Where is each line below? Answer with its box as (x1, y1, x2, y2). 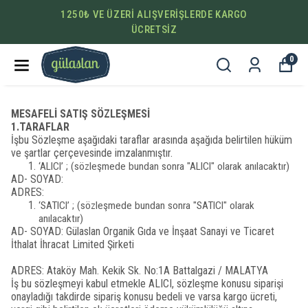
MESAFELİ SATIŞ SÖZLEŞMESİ (11, 107, 150, 120)
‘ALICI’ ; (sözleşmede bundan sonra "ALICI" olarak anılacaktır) (38, 160, 289, 173)
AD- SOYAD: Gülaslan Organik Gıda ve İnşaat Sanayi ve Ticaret (11, 225, 274, 238)
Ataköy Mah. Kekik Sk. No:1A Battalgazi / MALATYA (47, 264, 268, 277)
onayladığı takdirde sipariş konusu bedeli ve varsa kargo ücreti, (11, 290, 277, 303)
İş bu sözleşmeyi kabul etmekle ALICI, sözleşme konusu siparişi (11, 277, 283, 290)
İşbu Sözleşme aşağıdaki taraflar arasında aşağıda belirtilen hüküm (11, 133, 292, 146)
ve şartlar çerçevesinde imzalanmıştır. (11, 146, 173, 159)
